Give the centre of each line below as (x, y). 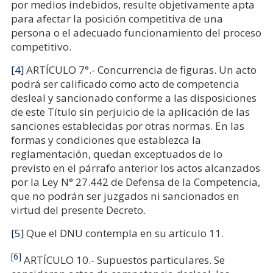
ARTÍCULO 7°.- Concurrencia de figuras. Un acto (140, 70)
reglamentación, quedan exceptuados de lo (116, 154)
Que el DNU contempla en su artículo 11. (123, 233)
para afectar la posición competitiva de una (117, 19)
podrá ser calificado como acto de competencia (125, 84)
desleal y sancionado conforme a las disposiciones (133, 98)
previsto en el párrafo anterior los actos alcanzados (135, 168)
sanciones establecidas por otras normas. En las (127, 126)
